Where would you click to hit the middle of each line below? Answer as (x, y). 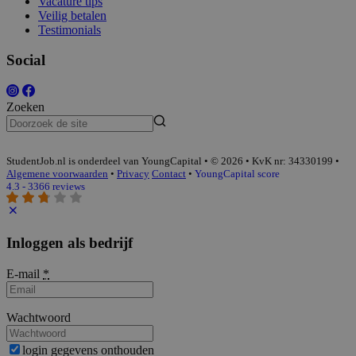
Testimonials (70, 29)
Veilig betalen (72, 15)
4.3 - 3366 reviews (46, 187)
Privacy (133, 174)
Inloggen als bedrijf (70, 243)
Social (26, 60)
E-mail (25, 274)
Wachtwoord (39, 318)
